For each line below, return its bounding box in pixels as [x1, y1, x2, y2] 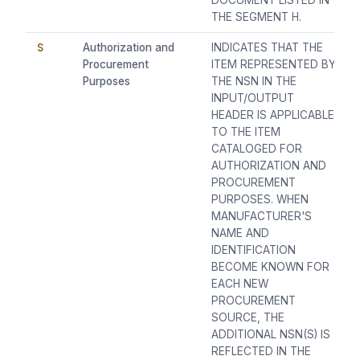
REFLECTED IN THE [211, 345, 312, 358]
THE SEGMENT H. [211, 10, 302, 24]
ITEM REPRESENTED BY [211, 58, 337, 72]
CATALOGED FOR [211, 142, 303, 156]
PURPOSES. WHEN [211, 193, 309, 207]
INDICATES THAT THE [211, 41, 324, 55]
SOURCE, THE [211, 311, 285, 325]
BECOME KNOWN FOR [211, 260, 330, 274]
